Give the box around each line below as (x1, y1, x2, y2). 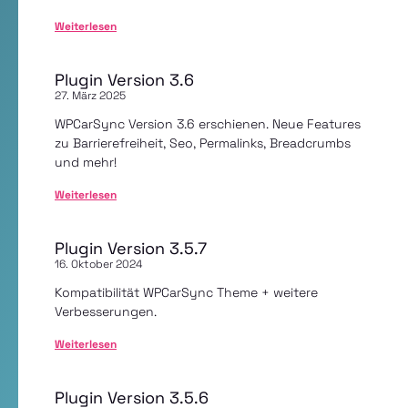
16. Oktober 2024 (55, 257, 142, 271)
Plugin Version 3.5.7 (55, 238, 207, 259)
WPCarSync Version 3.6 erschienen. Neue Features (55, 116, 361, 132)
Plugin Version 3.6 (55, 69, 194, 90)
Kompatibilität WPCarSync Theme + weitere (55, 284, 318, 301)
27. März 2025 (55, 88, 126, 103)
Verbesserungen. (55, 303, 157, 320)
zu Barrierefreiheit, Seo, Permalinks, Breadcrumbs (55, 135, 351, 151)
